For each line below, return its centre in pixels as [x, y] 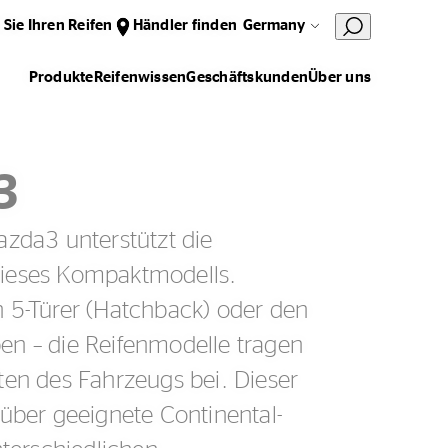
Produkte [61, 77]
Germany [274, 25]
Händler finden [184, 25]
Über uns [339, 77]
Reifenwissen [140, 77]
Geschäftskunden [247, 77]
